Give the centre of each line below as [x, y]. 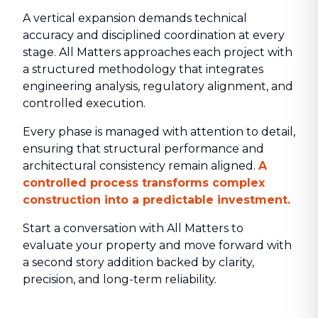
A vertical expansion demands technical [135, 18]
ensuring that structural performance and [143, 149]
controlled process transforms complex [144, 183]
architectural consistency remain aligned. [141, 166]
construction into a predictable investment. [157, 200]
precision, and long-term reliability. [120, 279]
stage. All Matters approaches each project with [158, 52]
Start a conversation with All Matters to [133, 228]
